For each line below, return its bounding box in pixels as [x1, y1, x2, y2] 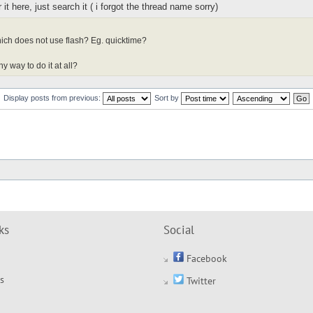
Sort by [154, 93, 181, 102]
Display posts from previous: [3, 93, 103, 102]
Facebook [184, 252, 227, 265]
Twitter [184, 274, 216, 287]
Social [163, 221, 194, 238]
